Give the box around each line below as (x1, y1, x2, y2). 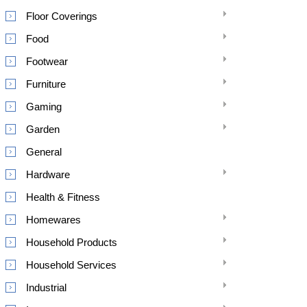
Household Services (26, 259, 116, 271)
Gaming (26, 101, 62, 112)
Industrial (26, 282, 66, 293)
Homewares (26, 214, 81, 225)
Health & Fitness (26, 191, 100, 203)
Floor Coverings (26, 10, 97, 22)
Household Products (26, 236, 117, 248)
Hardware (26, 169, 70, 180)
